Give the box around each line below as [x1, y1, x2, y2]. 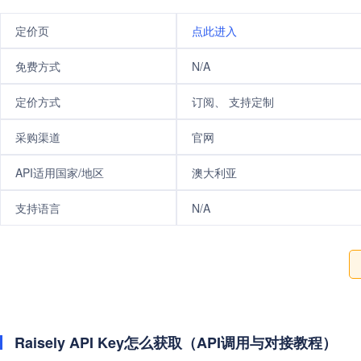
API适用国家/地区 [15, 164, 104, 180]
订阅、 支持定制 [192, 93, 275, 110]
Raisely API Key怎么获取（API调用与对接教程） [15, 332, 337, 353]
